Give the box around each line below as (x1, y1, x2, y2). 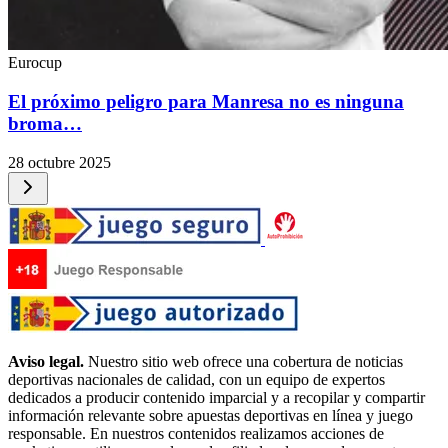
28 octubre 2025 (8, 153, 111, 171)
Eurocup (8, 54, 62, 72)
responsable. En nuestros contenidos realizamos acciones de (8, 424, 384, 442)
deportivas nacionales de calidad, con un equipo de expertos (8, 370, 385, 388)
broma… (8, 112, 82, 134)
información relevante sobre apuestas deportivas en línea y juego (8, 406, 413, 424)
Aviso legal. (8, 352, 84, 370)
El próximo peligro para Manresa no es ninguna (8, 90, 404, 112)
